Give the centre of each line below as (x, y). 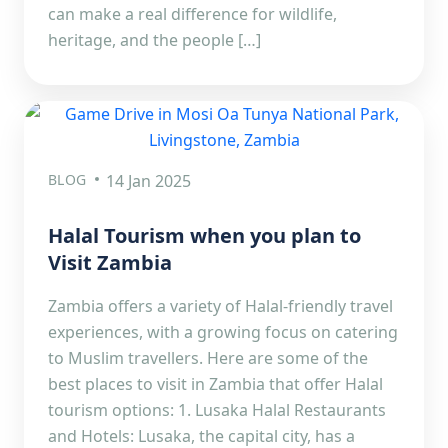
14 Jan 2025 (149, 181)
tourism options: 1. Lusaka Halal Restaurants (217, 410)
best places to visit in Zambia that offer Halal (215, 384)
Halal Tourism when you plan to (204, 235)
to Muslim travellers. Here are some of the (208, 358)
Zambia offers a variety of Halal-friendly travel (220, 306)
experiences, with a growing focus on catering (223, 332)
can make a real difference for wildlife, (192, 14)
